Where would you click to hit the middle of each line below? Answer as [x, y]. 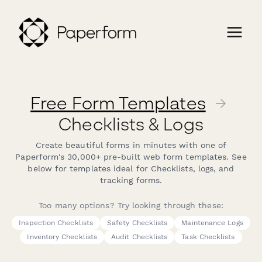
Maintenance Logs [212, 223]
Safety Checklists [137, 223]
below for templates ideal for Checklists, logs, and [131, 168]
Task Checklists [208, 237]
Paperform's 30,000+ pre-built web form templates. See [131, 157]
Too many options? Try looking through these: [131, 206]
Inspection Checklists [56, 223]
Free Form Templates [118, 103]
